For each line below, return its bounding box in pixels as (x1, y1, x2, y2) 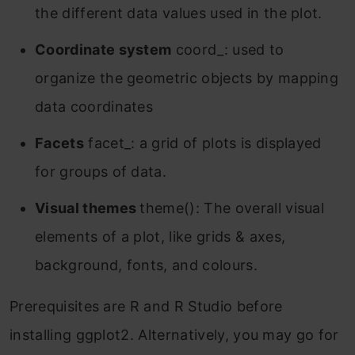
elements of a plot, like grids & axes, (35, 228, 286, 245)
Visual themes (35, 200, 140, 216)
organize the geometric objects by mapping (35, 70, 339, 86)
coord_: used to (171, 41, 284, 58)
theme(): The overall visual (139, 200, 325, 216)
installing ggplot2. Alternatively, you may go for (10, 326, 339, 343)
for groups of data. (35, 163, 167, 180)
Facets (35, 135, 84, 151)
